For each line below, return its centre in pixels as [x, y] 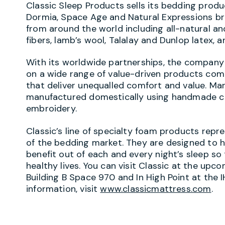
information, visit [63, 189]
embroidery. [51, 109]
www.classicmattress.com [156, 189]
